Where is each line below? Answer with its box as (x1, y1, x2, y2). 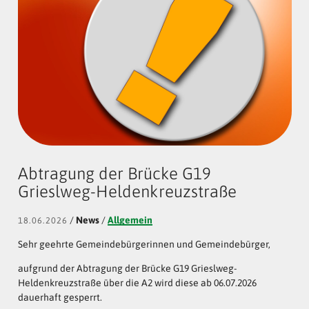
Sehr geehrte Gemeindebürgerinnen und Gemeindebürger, (17, 238, 270, 250)
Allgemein (107, 214, 152, 226)
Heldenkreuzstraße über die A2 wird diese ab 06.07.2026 (17, 277, 257, 288)
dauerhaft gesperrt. (17, 291, 102, 303)
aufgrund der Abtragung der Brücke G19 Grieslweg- (17, 262, 237, 274)
